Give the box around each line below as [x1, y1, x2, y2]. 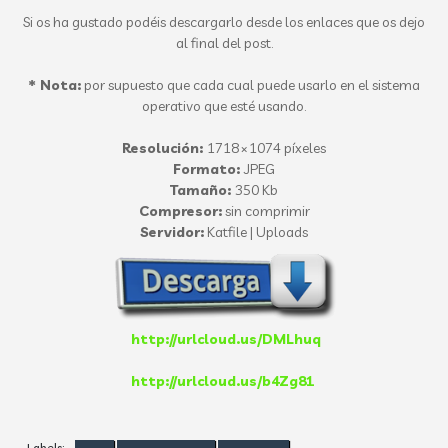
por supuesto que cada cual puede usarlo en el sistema [80, 76, 420, 94]
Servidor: [140, 223, 204, 241]
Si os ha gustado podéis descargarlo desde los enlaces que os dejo [23, 13, 425, 31]
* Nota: [28, 76, 81, 94]
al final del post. [175, 34, 273, 52]
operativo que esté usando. [142, 97, 306, 115]
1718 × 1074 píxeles [207, 139, 326, 157]
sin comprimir [221, 202, 310, 220]
